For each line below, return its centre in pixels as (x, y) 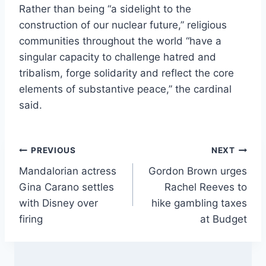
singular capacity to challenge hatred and (118, 57)
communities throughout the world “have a (120, 41)
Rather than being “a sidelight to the (105, 9)
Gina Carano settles (66, 187)
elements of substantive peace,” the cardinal (125, 89)
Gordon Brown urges (198, 171)
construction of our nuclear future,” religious (123, 25)
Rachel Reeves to (206, 187)
